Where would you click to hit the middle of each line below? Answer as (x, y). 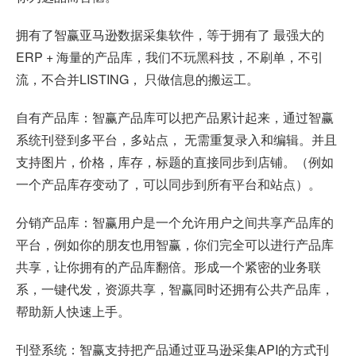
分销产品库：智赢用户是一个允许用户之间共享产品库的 (175, 222)
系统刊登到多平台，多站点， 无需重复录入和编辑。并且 (176, 140)
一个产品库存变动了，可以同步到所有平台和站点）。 (168, 184)
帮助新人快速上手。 (73, 311)
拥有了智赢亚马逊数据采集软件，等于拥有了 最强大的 (170, 35)
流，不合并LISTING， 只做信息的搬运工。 (137, 79)
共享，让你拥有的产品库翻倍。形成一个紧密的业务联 (168, 267)
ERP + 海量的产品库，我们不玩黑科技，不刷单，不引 (170, 57)
